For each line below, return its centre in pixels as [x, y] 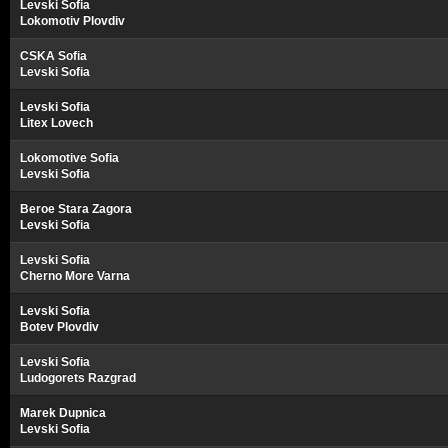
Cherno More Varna [75, 276]
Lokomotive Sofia [69, 158]
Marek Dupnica [63, 413]
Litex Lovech [56, 123]
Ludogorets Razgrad [78, 378]
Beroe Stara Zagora [76, 209]
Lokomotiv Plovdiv [72, 21]
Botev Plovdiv [59, 327]
